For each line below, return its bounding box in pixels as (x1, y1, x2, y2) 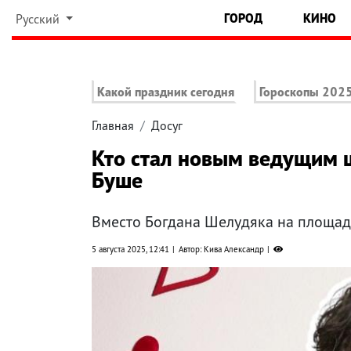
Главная (92, 118, 134, 134)
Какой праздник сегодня (97, 84, 234, 100)
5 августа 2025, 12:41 (92, 244, 169, 255)
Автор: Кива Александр (179, 244, 264, 255)
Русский (15, 11, 63, 27)
